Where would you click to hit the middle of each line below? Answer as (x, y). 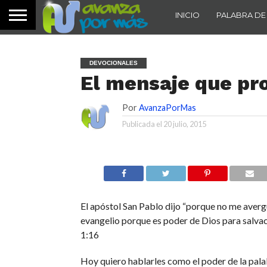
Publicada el (142, 124)
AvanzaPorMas (167, 108)
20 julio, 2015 (184, 124)
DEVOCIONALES (113, 63)
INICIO (187, 15)
